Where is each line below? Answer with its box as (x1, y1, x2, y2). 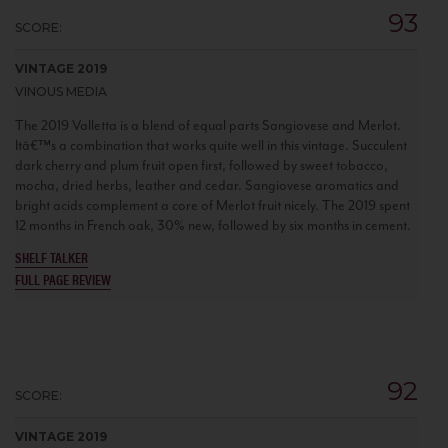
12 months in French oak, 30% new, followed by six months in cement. (15, 216, 411, 234)
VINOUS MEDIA (15, 83, 107, 99)
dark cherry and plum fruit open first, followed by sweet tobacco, (15, 156, 388, 174)
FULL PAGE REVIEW (15, 268, 111, 289)
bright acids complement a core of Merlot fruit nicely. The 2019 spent (15, 196, 410, 214)
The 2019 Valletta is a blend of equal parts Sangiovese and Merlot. (15, 116, 401, 134)
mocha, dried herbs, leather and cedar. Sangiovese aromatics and (15, 176, 399, 194)
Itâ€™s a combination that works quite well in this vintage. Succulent (15, 136, 407, 154)
